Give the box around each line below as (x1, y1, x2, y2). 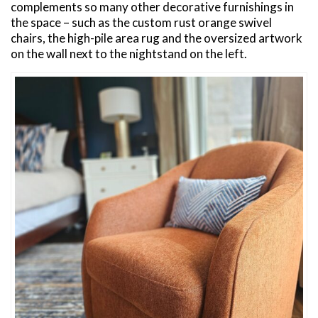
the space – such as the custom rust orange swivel (11, 14, 272, 30)
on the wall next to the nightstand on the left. (11, 45, 247, 61)
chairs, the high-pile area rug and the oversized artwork (11, 30, 302, 45)
